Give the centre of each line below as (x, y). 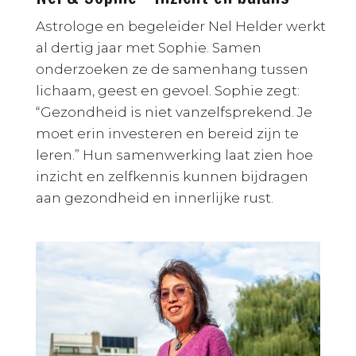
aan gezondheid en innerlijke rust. (154, 197)
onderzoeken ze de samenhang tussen (172, 69)
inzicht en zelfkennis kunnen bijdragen (172, 176)
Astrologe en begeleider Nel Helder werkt (180, 26)
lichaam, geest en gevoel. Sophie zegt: (167, 90)
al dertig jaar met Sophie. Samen (148, 47)
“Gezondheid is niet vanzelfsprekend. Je (174, 112)
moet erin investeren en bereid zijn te (167, 133)
